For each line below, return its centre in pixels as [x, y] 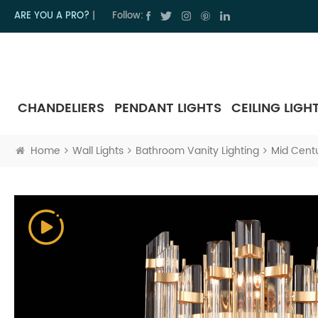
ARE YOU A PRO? [52, 16]
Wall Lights [98, 150]
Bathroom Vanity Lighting [197, 150]
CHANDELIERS [61, 108]
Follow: [128, 16]
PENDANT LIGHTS [168, 108]
